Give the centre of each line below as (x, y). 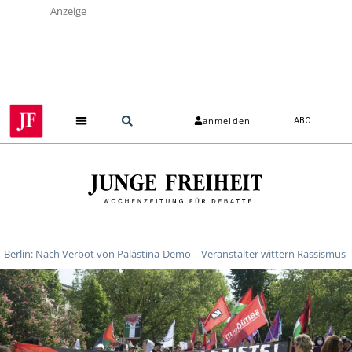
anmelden (227, 121)
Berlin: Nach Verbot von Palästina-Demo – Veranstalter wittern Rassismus (175, 253)
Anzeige (68, 11)
